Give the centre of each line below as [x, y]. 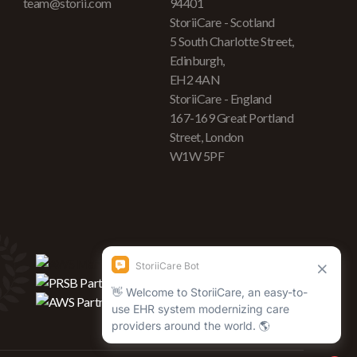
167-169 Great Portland [231, 118]
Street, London [206, 137]
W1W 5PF [197, 156]
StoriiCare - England [220, 98]
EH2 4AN [195, 79]
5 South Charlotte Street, [231, 41]
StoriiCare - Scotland [222, 22]
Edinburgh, [197, 60]
